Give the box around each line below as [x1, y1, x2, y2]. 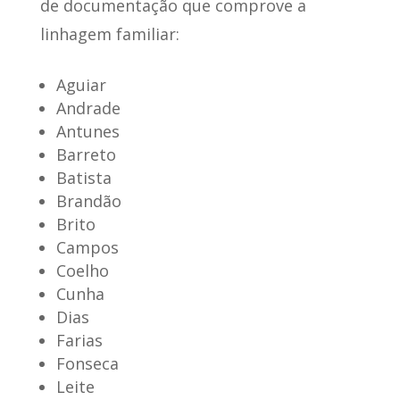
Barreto [55, 144, 116, 166]
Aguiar [55, 74, 106, 96]
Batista [55, 167, 112, 189]
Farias [55, 329, 103, 352]
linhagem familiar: [39, 23, 179, 46]
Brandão [55, 190, 121, 212]
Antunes [55, 121, 120, 143]
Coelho [55, 260, 109, 282]
